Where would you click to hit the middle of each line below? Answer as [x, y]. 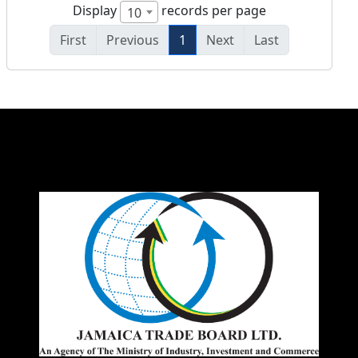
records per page [212, 11]
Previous [133, 40]
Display [96, 11]
